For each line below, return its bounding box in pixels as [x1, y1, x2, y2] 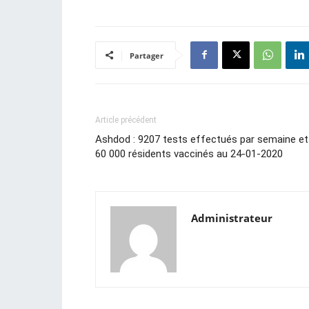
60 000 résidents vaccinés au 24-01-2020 [95, 147, 283, 160]
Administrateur [191, 210, 272, 225]
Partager [130, 50, 163, 61]
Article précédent [95, 114, 157, 125]
